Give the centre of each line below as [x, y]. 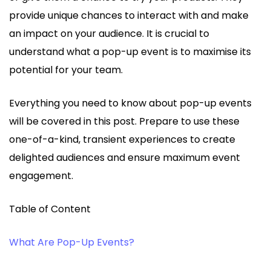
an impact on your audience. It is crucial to [109, 34]
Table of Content [50, 209]
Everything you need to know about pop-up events [130, 103]
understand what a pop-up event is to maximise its [130, 52]
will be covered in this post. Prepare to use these [124, 122]
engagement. [41, 176]
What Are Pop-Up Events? [72, 243]
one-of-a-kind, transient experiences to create [122, 140]
